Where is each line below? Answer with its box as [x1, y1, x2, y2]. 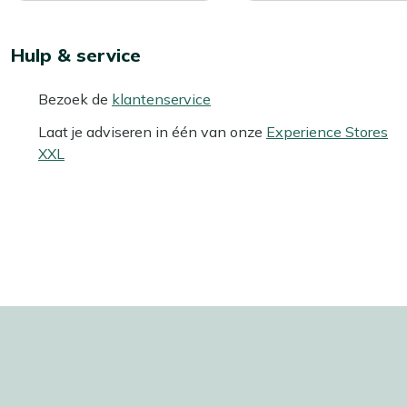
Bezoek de [38, 89, 112, 108]
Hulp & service [11, 43, 141, 66]
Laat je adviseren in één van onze [38, 122, 266, 141]
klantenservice [112, 89, 211, 108]
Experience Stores [266, 122, 388, 141]
